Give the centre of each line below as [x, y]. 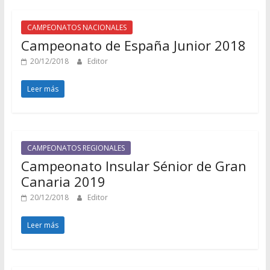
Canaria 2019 [63, 181]
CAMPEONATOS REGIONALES [76, 148]
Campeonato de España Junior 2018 [133, 45]
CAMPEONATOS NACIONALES [77, 27]
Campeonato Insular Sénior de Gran [133, 166]
